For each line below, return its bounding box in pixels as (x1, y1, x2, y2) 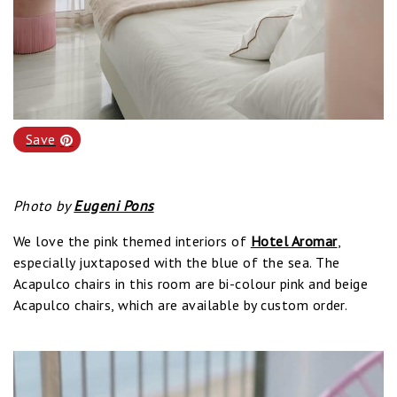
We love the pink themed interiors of (13, 232, 251, 251)
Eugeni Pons (74, 197, 154, 215)
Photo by (13, 197, 74, 215)
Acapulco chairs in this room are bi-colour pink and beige (13, 275, 369, 293)
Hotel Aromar (250, 232, 338, 251)
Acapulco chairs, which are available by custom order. (13, 296, 348, 315)
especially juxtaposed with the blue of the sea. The (13, 253, 340, 272)
